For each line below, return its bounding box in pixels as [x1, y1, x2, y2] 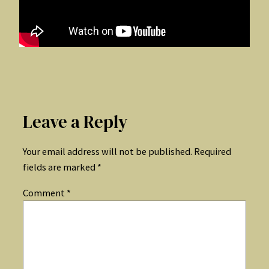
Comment [23, 186, 67, 199]
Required [194, 145, 231, 158]
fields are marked [23, 161, 97, 174]
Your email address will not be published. [23, 145, 192, 158]
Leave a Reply [23, 109, 128, 134]
